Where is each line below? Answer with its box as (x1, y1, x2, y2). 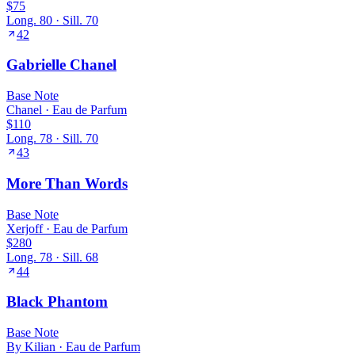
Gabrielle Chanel (6, 56, 116, 74)
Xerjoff (6, 221, 43, 235)
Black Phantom (6, 293, 108, 311)
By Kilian (6, 339, 55, 353)
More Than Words (6, 174, 128, 192)
